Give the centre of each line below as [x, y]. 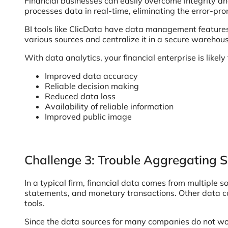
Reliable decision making [92, 86]
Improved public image [88, 117]
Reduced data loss [80, 96]
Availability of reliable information [109, 106]
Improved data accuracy [91, 76]
